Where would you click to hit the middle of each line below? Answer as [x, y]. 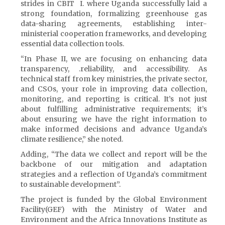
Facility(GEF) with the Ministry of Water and [114, 209]
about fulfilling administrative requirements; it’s [114, 109]
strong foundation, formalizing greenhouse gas [114, 14]
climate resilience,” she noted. [72, 139]
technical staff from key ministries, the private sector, [114, 79]
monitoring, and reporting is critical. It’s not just [114, 99]
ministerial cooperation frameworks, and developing [114, 34]
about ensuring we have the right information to [114, 119]
